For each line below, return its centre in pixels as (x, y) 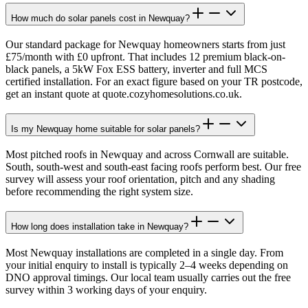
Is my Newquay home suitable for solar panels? (106, 129)
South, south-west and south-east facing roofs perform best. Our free (153, 167)
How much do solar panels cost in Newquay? (100, 19)
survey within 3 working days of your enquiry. (106, 289)
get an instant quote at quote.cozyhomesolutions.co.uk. (124, 94)
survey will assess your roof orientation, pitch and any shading (140, 179)
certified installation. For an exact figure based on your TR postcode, (154, 82)
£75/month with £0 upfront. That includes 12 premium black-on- (145, 57)
